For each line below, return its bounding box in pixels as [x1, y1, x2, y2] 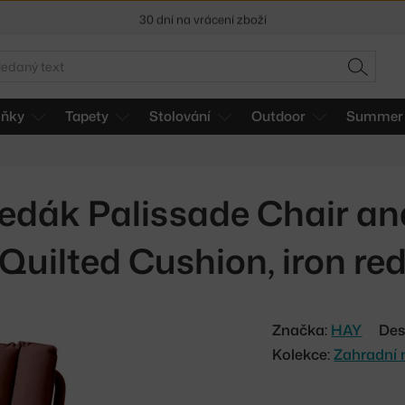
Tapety [65, 107, 108, 126]
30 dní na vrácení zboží [138, 9, 267, 25]
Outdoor [251, 107, 306, 126]
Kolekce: [272, 344, 334, 364]
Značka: [272, 319, 332, 340]
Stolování [149, 107, 211, 126]
